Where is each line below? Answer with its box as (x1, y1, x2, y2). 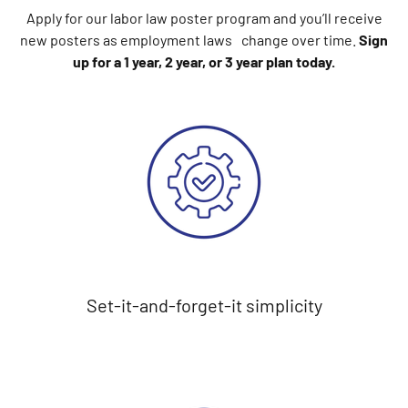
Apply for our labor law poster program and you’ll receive (25, 8, 382, 26)
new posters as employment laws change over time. (20, 30, 359, 48)
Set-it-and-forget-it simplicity (86, 294, 322, 317)
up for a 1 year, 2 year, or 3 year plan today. (73, 52, 335, 70)
